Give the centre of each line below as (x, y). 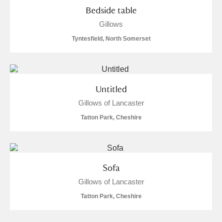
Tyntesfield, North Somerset (111, 39)
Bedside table (111, 10)
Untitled (111, 89)
